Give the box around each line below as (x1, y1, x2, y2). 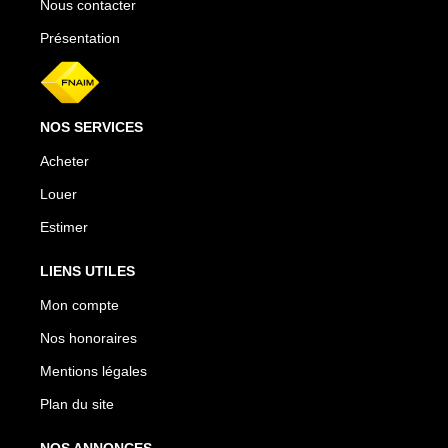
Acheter (40, 153, 89, 170)
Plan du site (40, 396, 114, 413)
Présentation (40, 29, 120, 46)
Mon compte (40, 297, 119, 314)
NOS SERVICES (40, 119, 143, 136)
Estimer (40, 219, 88, 236)
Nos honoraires (40, 330, 137, 347)
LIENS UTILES (40, 263, 135, 280)
